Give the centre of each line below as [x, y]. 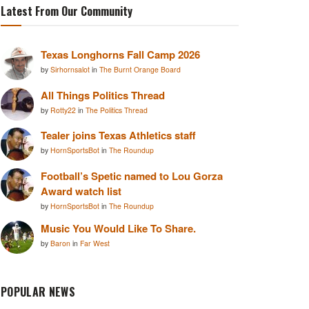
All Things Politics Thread [103, 95]
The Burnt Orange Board [140, 70]
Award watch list [81, 191]
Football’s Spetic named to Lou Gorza [132, 176]
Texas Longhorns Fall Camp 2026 [120, 55]
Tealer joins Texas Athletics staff [118, 136]
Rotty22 [64, 110]
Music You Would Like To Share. [118, 229]
